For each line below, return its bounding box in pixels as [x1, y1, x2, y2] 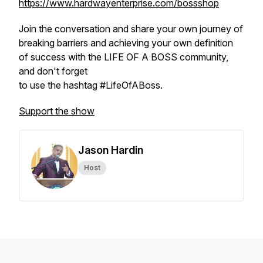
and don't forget [19, 65, 87, 77]
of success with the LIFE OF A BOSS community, [19, 51, 228, 63]
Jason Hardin [78, 144, 143, 156]
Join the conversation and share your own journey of [19, 23, 243, 35]
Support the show [19, 105, 95, 117]
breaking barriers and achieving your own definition [19, 37, 233, 49]
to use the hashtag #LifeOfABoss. [19, 79, 163, 91]
